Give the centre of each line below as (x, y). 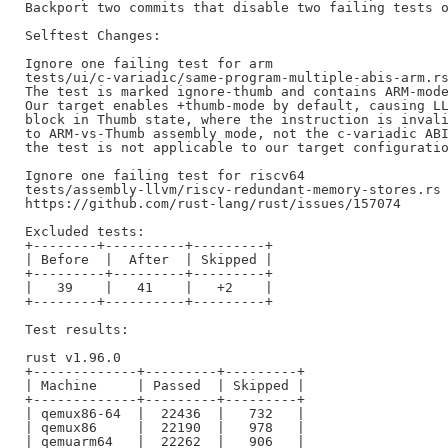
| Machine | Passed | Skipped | (164, 385)
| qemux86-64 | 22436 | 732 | (164, 413)
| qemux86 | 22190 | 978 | (164, 427)
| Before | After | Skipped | (148, 259)
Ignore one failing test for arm (148, 63)
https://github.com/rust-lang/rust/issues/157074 (212, 203)
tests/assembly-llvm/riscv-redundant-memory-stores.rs (232, 189)
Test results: (76, 329)
